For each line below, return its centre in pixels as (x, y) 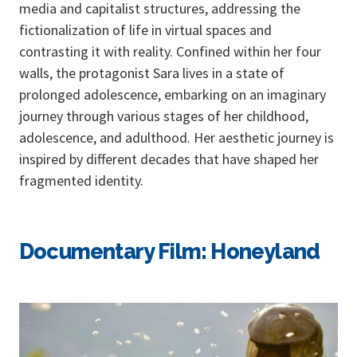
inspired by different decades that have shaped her (169, 159)
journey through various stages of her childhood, (164, 116)
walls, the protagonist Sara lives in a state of (152, 73)
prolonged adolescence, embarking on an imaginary (173, 95)
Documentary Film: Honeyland (170, 252)
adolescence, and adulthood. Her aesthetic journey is (177, 138)
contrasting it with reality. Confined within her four (170, 52)
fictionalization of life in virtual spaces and (145, 30)
